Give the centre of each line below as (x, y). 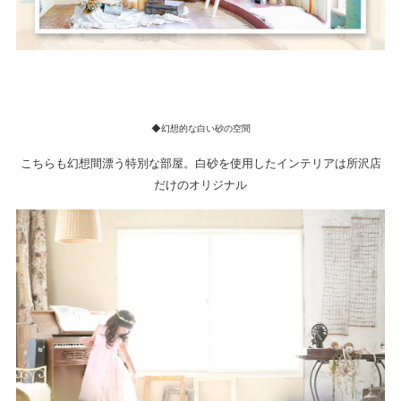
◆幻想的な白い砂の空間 (200, 128)
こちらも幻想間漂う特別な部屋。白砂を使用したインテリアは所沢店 (200, 163)
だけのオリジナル (200, 185)
